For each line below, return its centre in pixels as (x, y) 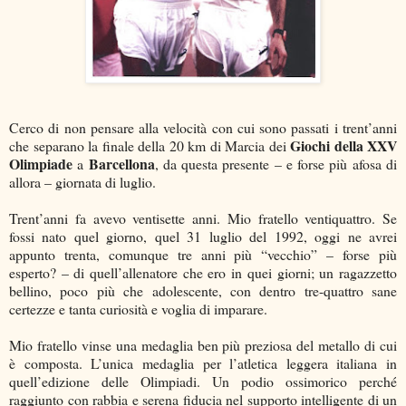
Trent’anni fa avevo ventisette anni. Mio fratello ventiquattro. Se (203, 218)
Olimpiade (41, 164)
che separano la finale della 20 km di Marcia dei (150, 146)
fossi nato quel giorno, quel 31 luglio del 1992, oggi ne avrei (203, 237)
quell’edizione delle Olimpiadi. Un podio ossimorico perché (203, 382)
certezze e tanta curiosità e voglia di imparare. (138, 309)
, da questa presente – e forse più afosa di (276, 164)
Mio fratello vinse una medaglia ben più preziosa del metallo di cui (203, 345)
